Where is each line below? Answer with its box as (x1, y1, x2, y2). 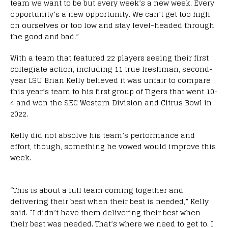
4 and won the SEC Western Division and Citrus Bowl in (10, 96, 212, 109)
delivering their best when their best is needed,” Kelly (10, 194, 209, 208)
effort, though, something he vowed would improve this (10, 139, 216, 153)
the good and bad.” (10, 30, 79, 43)
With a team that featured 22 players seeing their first (10, 51, 209, 64)
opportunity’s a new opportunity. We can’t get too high (10, 7, 210, 20)
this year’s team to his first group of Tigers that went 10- (10, 84, 218, 98)
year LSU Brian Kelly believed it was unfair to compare (10, 73, 211, 87)
